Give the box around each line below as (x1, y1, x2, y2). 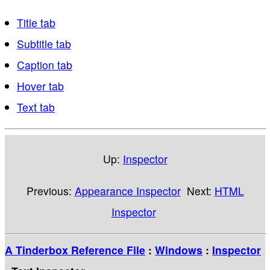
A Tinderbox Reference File (5, 242, 145, 258)
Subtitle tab (17, 36, 71, 52)
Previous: (26, 183, 75, 198)
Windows (155, 242, 202, 258)
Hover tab (17, 78, 64, 94)
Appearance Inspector (74, 183, 181, 198)
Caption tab (17, 57, 72, 73)
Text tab (17, 99, 55, 115)
